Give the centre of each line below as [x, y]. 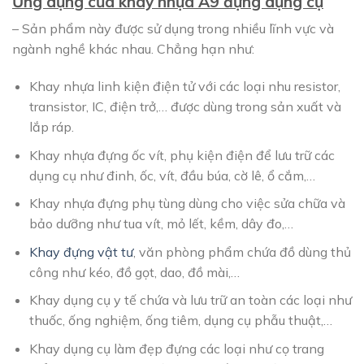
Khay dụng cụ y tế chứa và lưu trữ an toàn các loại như [190, 300]
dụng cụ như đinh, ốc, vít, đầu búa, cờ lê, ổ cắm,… [172, 175]
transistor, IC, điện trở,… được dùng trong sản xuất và [185, 107]
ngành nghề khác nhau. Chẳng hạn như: [133, 49]
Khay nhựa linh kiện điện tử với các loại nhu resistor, [184, 87]
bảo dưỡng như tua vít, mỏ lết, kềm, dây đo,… [161, 224]
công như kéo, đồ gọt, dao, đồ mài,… [134, 272]
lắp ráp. [51, 127]
